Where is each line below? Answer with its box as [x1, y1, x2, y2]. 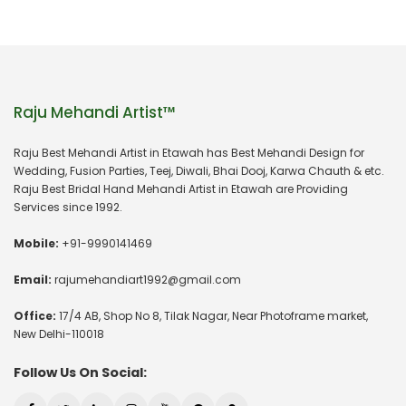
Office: [14, 308, 56, 324]
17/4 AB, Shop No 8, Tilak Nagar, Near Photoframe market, [56, 308, 368, 324]
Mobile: [14, 236, 59, 252]
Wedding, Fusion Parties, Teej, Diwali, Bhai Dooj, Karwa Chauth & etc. [14, 163, 384, 179]
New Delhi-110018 [14, 326, 104, 343]
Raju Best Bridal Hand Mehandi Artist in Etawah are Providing [14, 181, 348, 198]
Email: [14, 272, 52, 288]
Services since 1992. [14, 199, 122, 216]
